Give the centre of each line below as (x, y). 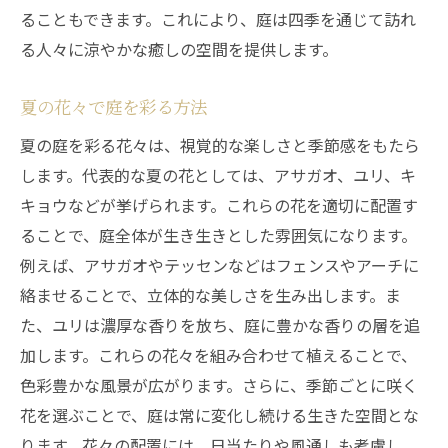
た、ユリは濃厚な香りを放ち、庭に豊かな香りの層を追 (220, 325)
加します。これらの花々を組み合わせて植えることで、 (218, 355)
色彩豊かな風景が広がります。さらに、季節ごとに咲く (219, 385)
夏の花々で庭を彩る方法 (113, 106)
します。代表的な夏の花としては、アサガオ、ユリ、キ (218, 175)
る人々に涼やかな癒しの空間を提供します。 (179, 49)
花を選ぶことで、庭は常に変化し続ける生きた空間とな (219, 415)
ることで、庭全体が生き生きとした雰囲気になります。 (218, 235)
